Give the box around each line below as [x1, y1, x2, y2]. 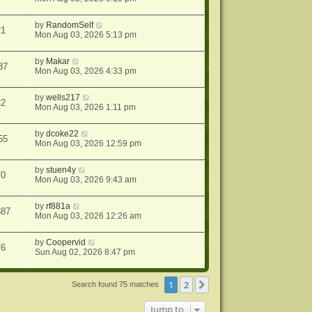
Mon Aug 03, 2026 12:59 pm [35, 139, 142, 149]
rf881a [46, 201, 71, 212]
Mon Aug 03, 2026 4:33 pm [35, 66, 137, 77]
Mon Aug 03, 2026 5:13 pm [35, 30, 137, 40]
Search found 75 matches [72, 280, 162, 289]
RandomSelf [46, 20, 94, 31]
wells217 [46, 93, 81, 103]
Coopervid [46, 237, 86, 248]
